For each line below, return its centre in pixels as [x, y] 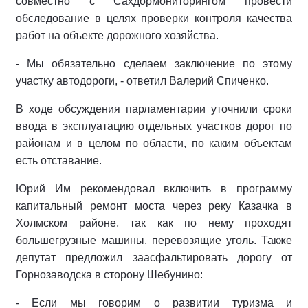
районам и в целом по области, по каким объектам [154, 143]
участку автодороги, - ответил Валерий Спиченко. [142, 81]
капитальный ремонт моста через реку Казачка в [154, 206]
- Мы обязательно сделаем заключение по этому [154, 64]
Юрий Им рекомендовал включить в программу [154, 189]
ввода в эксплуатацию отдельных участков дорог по [154, 126]
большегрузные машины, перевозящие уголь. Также [154, 240]
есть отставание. [59, 161]
